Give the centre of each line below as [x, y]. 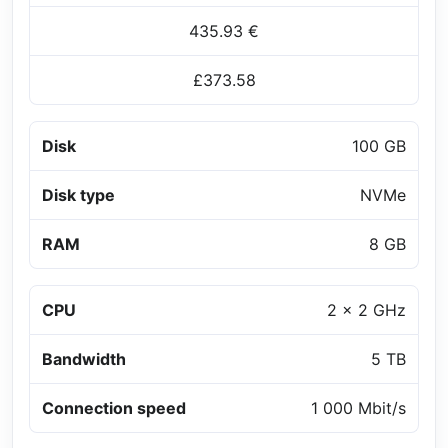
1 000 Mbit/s [358, 407]
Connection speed [114, 407]
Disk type [78, 194]
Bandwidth [84, 358]
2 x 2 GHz [366, 309]
